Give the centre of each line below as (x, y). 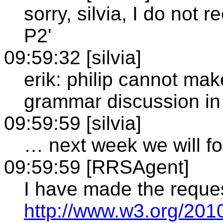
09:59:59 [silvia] (73, 123)
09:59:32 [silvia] (73, 57)
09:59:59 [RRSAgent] (97, 167)
